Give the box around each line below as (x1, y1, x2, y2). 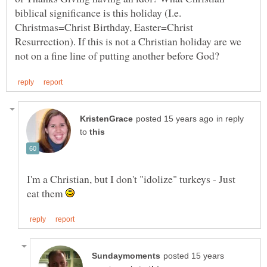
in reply (216, 114, 244, 123)
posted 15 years (163, 251, 224, 260)
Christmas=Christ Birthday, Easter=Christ (15, 20, 193, 35)
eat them (27, 185, 66, 200)
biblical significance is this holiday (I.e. (15, 5, 181, 20)
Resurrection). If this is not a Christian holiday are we (15, 34, 241, 49)
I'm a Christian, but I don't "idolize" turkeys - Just (27, 171, 235, 186)
